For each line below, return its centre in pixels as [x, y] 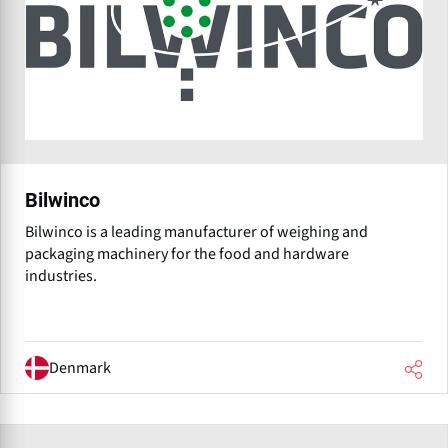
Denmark [80, 367]
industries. [61, 276]
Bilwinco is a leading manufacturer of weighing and [196, 232]
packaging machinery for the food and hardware [187, 254]
